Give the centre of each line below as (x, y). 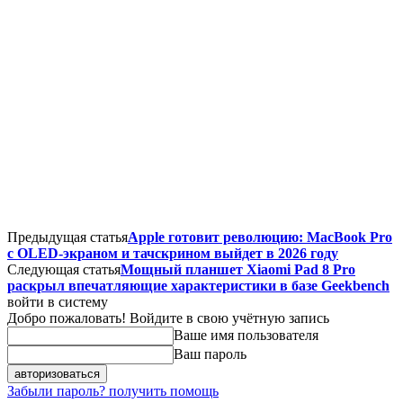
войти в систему (58, 301)
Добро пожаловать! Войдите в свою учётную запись (168, 318)
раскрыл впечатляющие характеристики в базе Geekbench (198, 285)
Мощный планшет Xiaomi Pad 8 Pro (238, 269)
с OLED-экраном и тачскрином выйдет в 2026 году (173, 253)
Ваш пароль (210, 354)
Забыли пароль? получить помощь (113, 390)
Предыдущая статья (67, 237)
